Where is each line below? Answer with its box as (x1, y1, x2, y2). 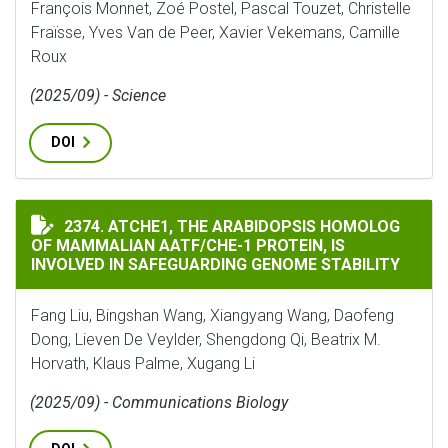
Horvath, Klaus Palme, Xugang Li (31, 354, 255, 373)
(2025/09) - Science (30, 86, 166, 105)
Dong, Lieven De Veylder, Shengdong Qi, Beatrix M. (31, 330, 381, 349)
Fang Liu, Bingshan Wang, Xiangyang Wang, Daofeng (31, 306, 394, 325)
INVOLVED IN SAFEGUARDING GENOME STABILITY (31, 255, 400, 274)
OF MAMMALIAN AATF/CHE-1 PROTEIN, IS (31, 236, 345, 255)
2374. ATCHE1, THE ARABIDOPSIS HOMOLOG (64, 217, 400, 236)
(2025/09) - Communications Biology (30, 393, 288, 412)
